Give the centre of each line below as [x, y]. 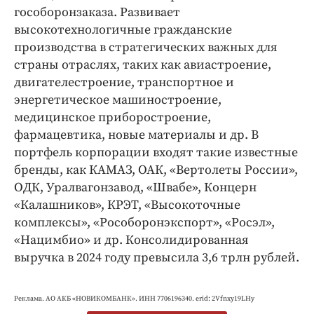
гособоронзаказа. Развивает [97, 12]
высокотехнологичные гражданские [123, 29]
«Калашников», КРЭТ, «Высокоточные [127, 205]
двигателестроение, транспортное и [124, 82]
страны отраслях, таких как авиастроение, [143, 64]
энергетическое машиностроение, [118, 100]
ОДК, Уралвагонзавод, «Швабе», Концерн [135, 187]
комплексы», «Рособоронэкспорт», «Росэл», [144, 222]
